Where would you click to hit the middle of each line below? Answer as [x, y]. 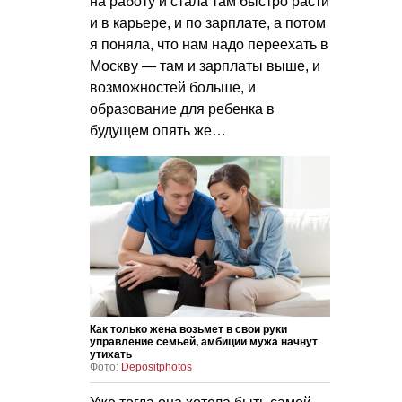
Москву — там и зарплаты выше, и [205, 66]
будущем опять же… [158, 131]
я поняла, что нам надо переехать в [209, 45]
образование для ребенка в [182, 109]
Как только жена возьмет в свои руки [188, 329]
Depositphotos [157, 367]
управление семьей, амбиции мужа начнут [204, 341]
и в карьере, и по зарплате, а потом [208, 23]
